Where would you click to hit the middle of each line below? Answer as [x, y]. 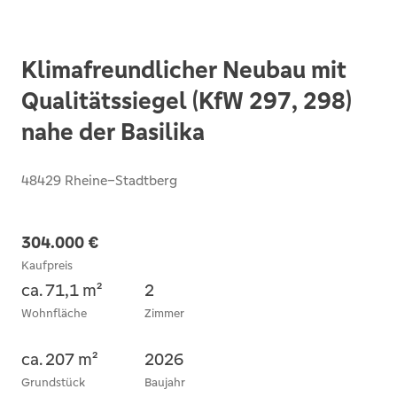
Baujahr [165, 382]
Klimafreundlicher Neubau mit [184, 70]
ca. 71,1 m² [62, 290]
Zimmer [164, 313]
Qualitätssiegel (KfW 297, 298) [187, 101]
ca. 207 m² [59, 359]
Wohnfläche [54, 313]
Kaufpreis [47, 265]
